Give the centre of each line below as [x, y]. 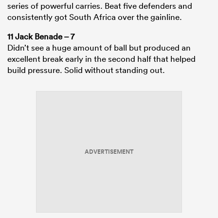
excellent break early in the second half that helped [101, 59]
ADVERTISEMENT [109, 152]
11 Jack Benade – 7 [41, 36]
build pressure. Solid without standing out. [86, 70]
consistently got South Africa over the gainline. [95, 17]
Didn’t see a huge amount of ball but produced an [99, 48]
